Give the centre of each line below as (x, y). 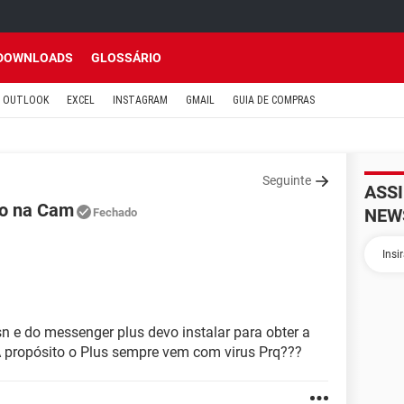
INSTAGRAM (140, 100)
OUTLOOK (26, 100)
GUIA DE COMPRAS (274, 100)
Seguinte (287, 180)
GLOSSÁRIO (126, 58)
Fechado (115, 212)
